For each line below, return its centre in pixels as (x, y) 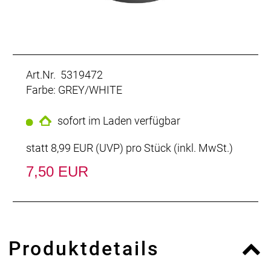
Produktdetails (84, 248)
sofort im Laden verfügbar (119, 120)
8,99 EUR (72, 148)
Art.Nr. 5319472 (64, 74)
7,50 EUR (57, 171)
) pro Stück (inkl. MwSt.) (176, 148)
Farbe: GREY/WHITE (74, 90)
